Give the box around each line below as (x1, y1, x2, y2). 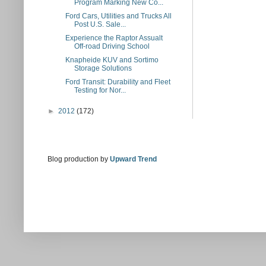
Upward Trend (110, 155, 157, 163)
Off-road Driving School (74, 42, 150, 50)
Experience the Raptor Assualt (65, 34, 163, 42)
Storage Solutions (74, 64, 132, 72)
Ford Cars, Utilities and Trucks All (65, 12, 172, 20)
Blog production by (47, 155, 110, 163)
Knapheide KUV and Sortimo (65, 56, 159, 64)
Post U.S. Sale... (74, 20, 126, 28)
